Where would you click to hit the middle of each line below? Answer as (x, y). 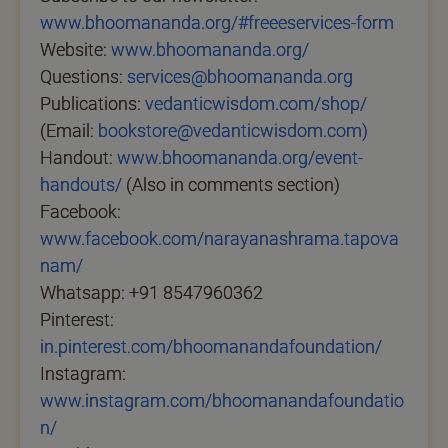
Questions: (83, 76)
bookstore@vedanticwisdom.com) (233, 130)
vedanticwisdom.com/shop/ (256, 103)
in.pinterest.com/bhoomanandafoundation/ (211, 346)
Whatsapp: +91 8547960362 (151, 292)
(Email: (69, 130)
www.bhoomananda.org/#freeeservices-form (217, 22)
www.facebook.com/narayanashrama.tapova (219, 238)
